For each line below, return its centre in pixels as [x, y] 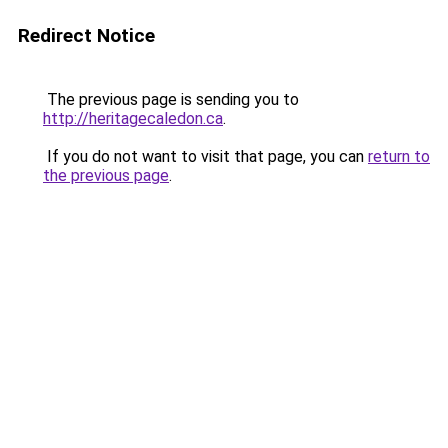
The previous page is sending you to [171, 99]
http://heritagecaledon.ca [133, 118]
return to [399, 156]
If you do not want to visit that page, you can [205, 156]
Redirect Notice [86, 35]
